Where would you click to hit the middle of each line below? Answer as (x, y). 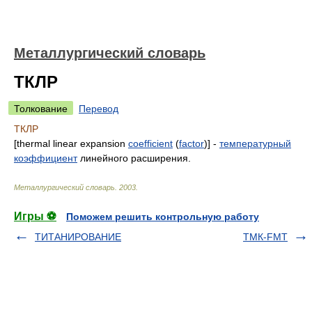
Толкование (41, 109)
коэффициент (46, 158)
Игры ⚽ (35, 216)
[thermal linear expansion (71, 143)
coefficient (150, 143)
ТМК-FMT (265, 237)
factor (192, 143)
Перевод (99, 109)
